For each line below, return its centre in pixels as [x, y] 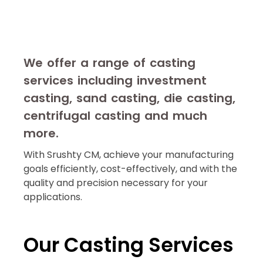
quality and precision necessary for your [116, 183]
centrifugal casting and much [115, 115]
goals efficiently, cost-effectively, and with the [130, 168]
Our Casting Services [129, 245]
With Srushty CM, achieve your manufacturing [129, 154]
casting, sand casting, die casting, [129, 98]
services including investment [115, 80]
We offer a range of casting [109, 63]
